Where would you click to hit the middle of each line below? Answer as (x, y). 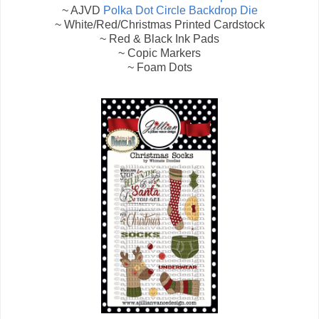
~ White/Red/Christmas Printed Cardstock (159, 25)
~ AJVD (82, 11)
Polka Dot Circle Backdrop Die (180, 11)
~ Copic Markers (159, 53)
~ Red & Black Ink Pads (159, 39)
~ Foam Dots (159, 68)
